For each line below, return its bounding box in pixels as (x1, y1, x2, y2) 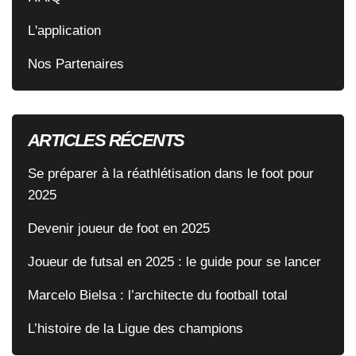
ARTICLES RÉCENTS (28, 130, 184, 150)
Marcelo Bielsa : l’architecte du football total (28, 286, 288, 303)
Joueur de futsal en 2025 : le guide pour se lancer (28, 253, 321, 269)
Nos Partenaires (28, 55, 124, 72)
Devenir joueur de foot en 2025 (28, 219, 210, 236)
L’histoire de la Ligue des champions (28, 319, 243, 336)
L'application (28, 21, 101, 38)
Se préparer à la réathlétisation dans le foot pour (28, 164, 314, 181)
